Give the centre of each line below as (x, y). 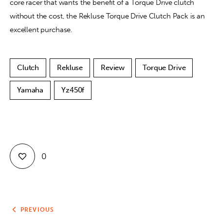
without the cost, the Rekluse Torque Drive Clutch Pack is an (108, 16)
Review (113, 68)
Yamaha (30, 90)
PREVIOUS (37, 210)
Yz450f (73, 90)
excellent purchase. (41, 30)
